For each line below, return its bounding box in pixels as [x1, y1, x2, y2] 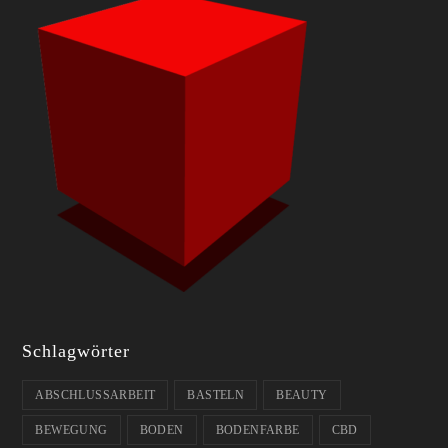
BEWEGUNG [35, 422, 108, 437]
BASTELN [187, 387, 245, 402]
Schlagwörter [22, 340, 131, 361]
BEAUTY [276, 387, 328, 402]
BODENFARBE [215, 422, 300, 437]
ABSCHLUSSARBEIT [35, 387, 156, 402]
